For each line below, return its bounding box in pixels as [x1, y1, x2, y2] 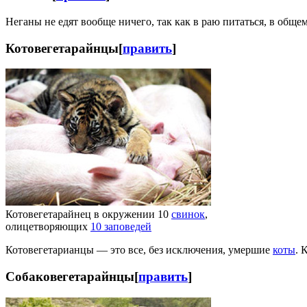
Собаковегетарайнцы [5, 269, 134, 284]
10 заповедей [90, 221, 151, 233]
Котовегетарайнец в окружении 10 [5, 208, 171, 221]
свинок [171, 208, 205, 221]
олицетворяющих [5, 221, 90, 233]
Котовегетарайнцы [5, 40, 119, 56]
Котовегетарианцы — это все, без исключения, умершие [5, 244, 273, 256]
